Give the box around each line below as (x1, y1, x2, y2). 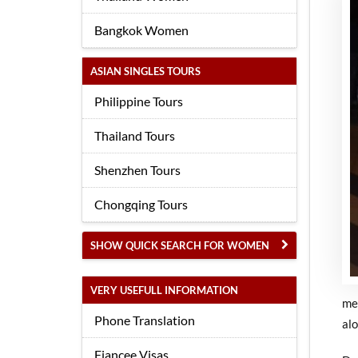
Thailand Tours (94, 128, 175, 143)
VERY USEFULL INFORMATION (90, 284, 238, 296)
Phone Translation (94, 312, 195, 328)
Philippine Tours (94, 93, 183, 109)
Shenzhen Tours (94, 162, 181, 177)
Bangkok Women (94, 22, 189, 38)
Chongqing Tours (94, 197, 188, 212)
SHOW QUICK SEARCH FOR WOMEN (90, 239, 269, 252)
